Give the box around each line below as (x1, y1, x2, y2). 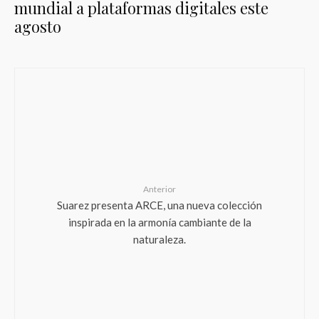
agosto (14, 16, 61, 37)
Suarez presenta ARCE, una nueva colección (57, 198, 262, 211)
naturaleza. (133, 232, 186, 245)
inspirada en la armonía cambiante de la (68, 215, 251, 228)
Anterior (143, 184, 176, 194)
